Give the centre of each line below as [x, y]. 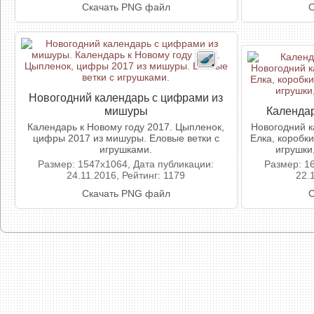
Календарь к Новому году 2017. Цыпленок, [126, 127]
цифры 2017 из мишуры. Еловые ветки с [126, 138]
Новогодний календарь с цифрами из [126, 97]
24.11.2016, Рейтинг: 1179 [126, 175]
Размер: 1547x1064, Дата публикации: [126, 164]
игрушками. [126, 149]
